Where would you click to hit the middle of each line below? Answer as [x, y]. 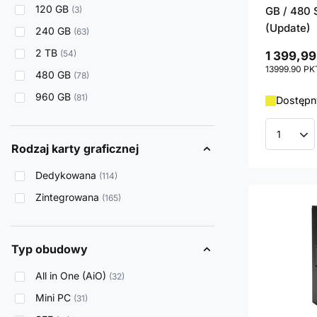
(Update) [288, 28]
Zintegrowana [67, 197]
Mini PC [53, 298]
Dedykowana [66, 175]
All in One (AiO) [71, 276]
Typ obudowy [50, 249]
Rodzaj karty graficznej [75, 149]
